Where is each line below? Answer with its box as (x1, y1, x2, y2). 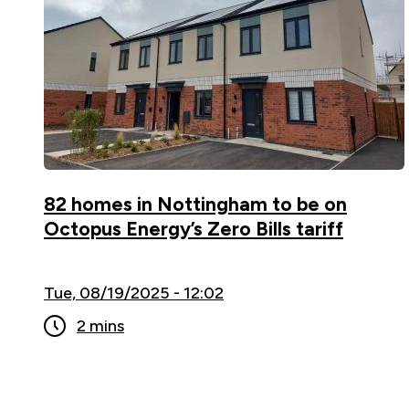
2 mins (77, 315, 124, 336)
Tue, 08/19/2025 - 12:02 (44, 282, 224, 303)
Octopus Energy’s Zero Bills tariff (44, 216, 343, 240)
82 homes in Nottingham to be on (44, 192, 347, 215)
